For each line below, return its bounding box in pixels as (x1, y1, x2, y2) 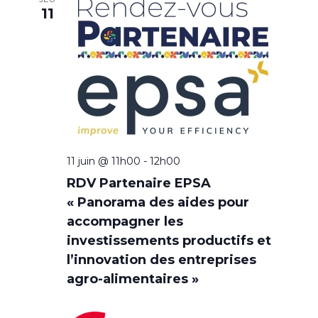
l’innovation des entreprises (66, 252, 256, 268)
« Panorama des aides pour (66, 194, 249, 211)
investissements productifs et (66, 233, 271, 249)
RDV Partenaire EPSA (66, 175, 211, 192)
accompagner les (66, 214, 183, 230)
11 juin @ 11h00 (66, 155, 141, 168)
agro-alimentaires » (66, 271, 199, 287)
